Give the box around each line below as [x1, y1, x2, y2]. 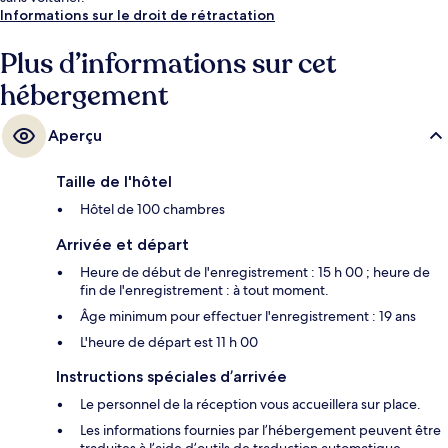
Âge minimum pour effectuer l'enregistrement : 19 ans [80, 307, 416, 326]
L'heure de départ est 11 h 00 [80, 333, 258, 352]
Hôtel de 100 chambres [80, 200, 225, 219]
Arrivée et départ [56, 235, 189, 255]
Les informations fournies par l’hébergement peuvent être [80, 421, 441, 440]
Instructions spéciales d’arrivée [56, 367, 287, 387]
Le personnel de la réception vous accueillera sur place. [80, 395, 421, 414]
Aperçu [48, 126, 102, 146]
